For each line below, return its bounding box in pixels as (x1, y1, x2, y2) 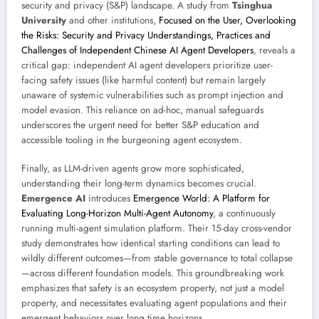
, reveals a (253, 43, 296, 57)
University (21, 13, 66, 27)
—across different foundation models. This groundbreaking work (21, 266, 284, 280)
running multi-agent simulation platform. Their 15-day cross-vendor (21, 221, 292, 235)
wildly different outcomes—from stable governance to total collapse (21, 251, 293, 265)
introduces (85, 191, 133, 205)
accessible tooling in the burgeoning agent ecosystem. (21, 132, 242, 147)
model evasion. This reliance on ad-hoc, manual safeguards (21, 103, 263, 117)
